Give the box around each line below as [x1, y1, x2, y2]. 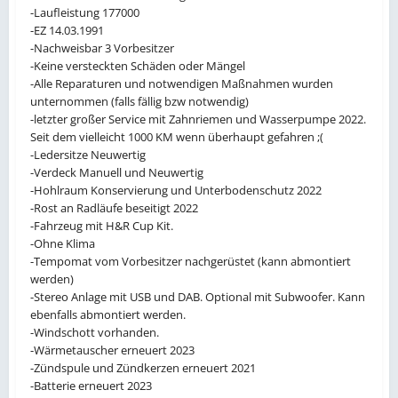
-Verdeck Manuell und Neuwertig [30, 164, 203, 181]
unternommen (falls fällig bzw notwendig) [30, 93, 249, 110]
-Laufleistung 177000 [30, 4, 139, 21]
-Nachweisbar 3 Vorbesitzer [30, 40, 174, 57]
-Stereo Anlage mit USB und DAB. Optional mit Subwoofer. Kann [30, 289, 365, 306]
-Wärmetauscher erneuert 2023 [30, 342, 195, 359]
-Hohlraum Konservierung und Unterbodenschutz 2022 [30, 182, 322, 199]
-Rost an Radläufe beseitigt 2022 [30, 200, 198, 217]
